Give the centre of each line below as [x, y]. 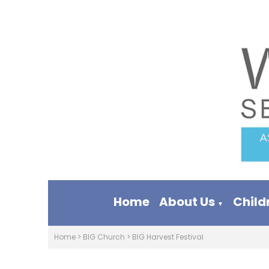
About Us [187, 202]
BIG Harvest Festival [168, 237]
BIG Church [104, 237]
